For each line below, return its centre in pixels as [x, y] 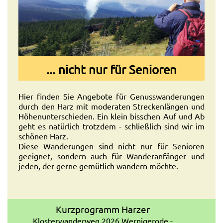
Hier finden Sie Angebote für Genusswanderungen [111, 96]
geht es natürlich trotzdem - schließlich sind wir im [111, 126]
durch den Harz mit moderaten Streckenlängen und [111, 106]
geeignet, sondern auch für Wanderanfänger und [111, 156]
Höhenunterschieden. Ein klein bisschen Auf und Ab [111, 116]
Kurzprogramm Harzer [103, 209]
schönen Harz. [44, 136]
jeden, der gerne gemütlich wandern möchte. [99, 166]
